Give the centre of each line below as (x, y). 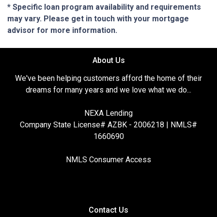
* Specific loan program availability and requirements (104, 7)
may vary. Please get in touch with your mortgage (98, 18)
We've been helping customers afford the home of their (108, 78)
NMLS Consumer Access (108, 159)
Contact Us (108, 210)
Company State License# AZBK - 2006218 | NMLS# (108, 124)
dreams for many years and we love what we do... (108, 90)
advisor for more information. (62, 30)
